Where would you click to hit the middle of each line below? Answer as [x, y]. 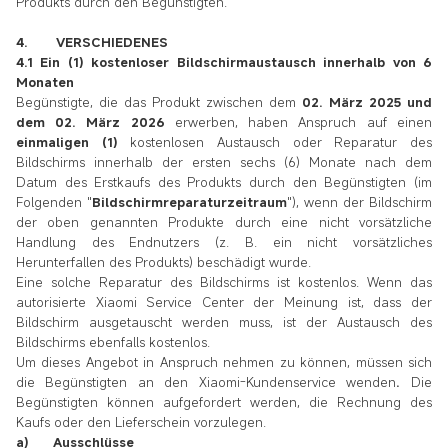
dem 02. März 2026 [95, 122]
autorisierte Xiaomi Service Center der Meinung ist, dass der [224, 302]
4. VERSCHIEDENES [92, 42]
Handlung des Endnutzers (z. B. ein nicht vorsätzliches [224, 242]
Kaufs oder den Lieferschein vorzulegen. [141, 422]
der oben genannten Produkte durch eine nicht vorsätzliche [224, 222]
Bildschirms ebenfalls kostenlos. [113, 342]
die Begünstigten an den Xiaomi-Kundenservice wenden [206, 382]
